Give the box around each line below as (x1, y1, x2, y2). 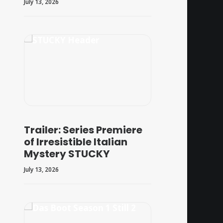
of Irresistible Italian (24, 135, 127, 149)
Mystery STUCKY (24, 147, 110, 161)
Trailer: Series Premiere (24, 123, 142, 137)
